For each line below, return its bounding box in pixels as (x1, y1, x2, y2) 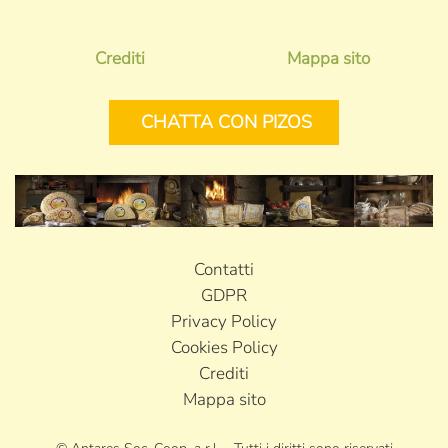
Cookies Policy (170, 335, 278, 359)
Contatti (194, 257, 254, 281)
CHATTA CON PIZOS (141, 110, 312, 134)
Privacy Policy (171, 309, 277, 333)
